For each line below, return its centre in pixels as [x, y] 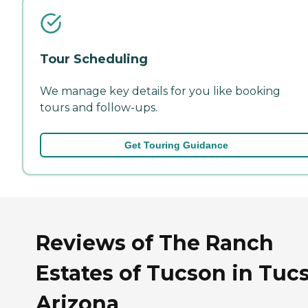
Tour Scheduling [94, 59]
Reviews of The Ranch [155, 243]
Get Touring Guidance [176, 145]
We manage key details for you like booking [160, 91]
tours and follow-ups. [99, 107]
